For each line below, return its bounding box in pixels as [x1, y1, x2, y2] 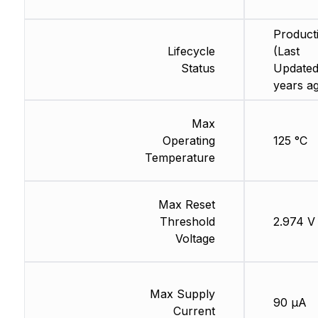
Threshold [159, 214, 215, 229]
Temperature [144, 150, 215, 165]
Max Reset [158, 197, 215, 212]
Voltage [175, 231, 215, 246]
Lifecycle [167, 44, 215, 59]
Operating [162, 133, 215, 148]
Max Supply [149, 287, 215, 302]
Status [180, 61, 215, 76]
